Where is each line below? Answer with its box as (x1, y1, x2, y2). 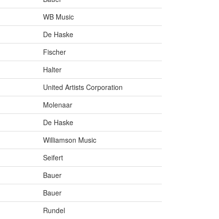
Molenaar (43, 100, 72, 110)
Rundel (43, 205, 65, 216)
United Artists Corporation (43, 82, 123, 92)
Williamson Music (43, 135, 96, 145)
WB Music (43, 12, 74, 22)
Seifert (43, 153, 63, 163)
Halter (43, 65, 62, 75)
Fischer (43, 47, 66, 57)
